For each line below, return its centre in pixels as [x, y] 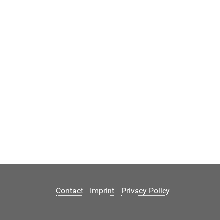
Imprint [102, 191]
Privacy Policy [146, 191]
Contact [69, 191]
